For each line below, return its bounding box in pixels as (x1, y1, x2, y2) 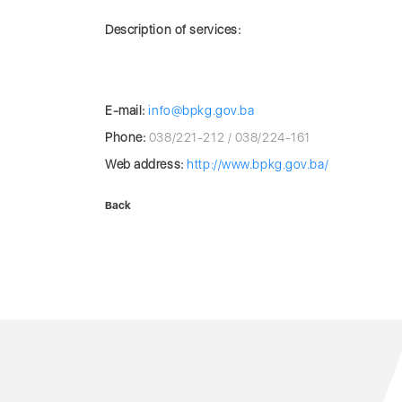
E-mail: (105, 103, 145, 118)
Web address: (105, 157, 184, 171)
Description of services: (105, 22, 241, 37)
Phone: (105, 130, 146, 144)
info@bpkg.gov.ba (148, 103, 255, 118)
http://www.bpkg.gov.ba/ (187, 157, 329, 171)
